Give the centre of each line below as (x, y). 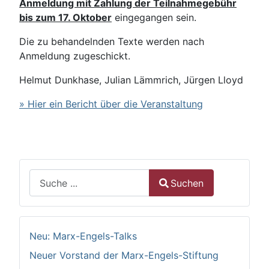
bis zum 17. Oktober (65, 18)
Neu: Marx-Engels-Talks (83, 236)
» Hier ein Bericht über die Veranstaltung (111, 104)
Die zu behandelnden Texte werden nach (112, 42)
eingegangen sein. (154, 18)
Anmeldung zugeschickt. (75, 56)
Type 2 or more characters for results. (115, 203)
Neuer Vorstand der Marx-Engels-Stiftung (124, 255)
